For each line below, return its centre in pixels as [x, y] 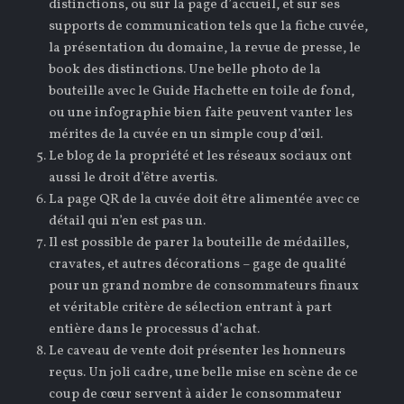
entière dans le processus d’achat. [155, 329]
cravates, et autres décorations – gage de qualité [198, 264]
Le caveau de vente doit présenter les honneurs [197, 351]
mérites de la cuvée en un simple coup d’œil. [186, 134]
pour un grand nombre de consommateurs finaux [204, 286]
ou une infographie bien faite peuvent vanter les [201, 113]
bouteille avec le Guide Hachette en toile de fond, [202, 91]
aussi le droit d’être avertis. [133, 178]
